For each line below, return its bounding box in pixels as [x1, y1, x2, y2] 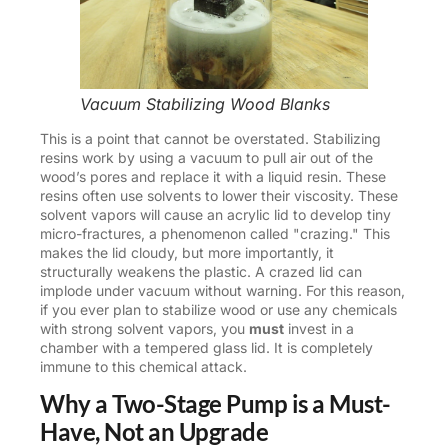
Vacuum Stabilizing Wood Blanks [80, 93, 330, 114]
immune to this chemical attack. [40, 358, 247, 376]
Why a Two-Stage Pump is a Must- [40, 389, 391, 419]
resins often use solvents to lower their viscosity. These [40, 187, 398, 205]
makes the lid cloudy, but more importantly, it [40, 244, 334, 262]
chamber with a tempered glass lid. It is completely [40, 339, 373, 357]
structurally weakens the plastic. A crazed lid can [40, 263, 362, 281]
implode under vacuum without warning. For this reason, [40, 282, 405, 300]
